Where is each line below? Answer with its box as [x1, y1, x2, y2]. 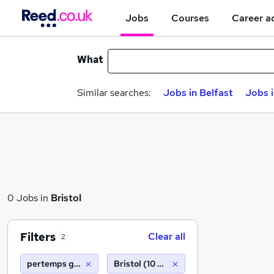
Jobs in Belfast [163, 86, 233, 99]
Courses [171, 11, 209, 24]
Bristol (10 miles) [114, 258, 182, 269]
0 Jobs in [7, 191, 51, 204]
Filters [20, 229, 56, 244]
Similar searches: [77, 86, 151, 99]
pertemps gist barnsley [27, 258, 122, 269]
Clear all [148, 230, 185, 243]
